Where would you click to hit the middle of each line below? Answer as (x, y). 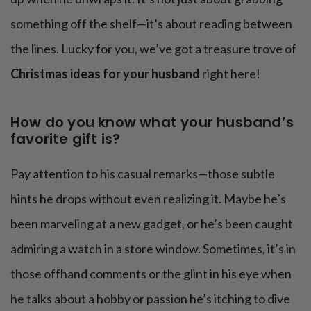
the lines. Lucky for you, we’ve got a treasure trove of (153, 48)
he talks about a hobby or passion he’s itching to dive (150, 298)
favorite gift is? (66, 138)
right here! (230, 73)
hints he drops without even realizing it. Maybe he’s (148, 198)
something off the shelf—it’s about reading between (151, 23)
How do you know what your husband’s (152, 122)
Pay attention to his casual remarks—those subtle (143, 173)
